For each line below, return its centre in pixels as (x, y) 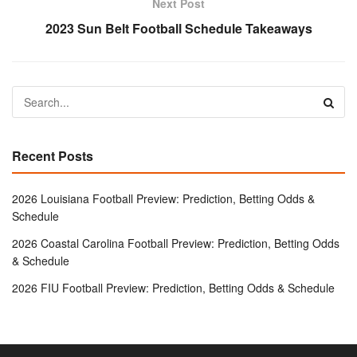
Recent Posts (53, 155)
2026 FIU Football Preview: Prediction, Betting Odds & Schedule (173, 287)
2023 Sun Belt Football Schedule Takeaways (178, 28)
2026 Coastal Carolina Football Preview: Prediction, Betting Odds (176, 243)
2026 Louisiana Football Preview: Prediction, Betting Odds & (163, 198)
